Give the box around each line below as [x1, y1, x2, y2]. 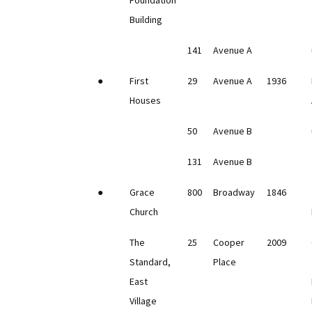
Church [130, 205, 159, 219]
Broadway [213, 186, 256, 199]
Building [130, 13, 163, 26]
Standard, [130, 256, 171, 269]
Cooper [213, 236, 245, 249]
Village [130, 295, 157, 308]
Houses [130, 94, 162, 107]
